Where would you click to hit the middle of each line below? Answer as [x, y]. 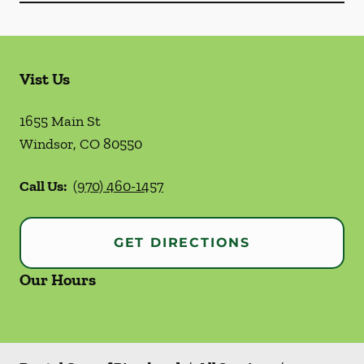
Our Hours [58, 279]
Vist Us [45, 79]
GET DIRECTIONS [182, 243]
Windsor [46, 144]
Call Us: [43, 186]
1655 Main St [60, 121]
